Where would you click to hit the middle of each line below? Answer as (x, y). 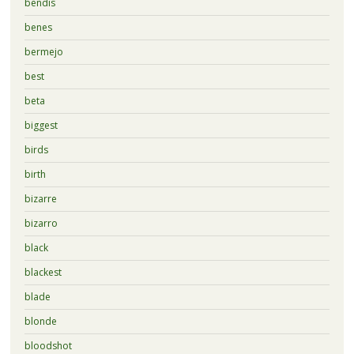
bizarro (41, 223)
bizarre (40, 198)
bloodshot (48, 345)
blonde (40, 321)
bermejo (43, 51)
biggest (41, 125)
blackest (43, 272)
